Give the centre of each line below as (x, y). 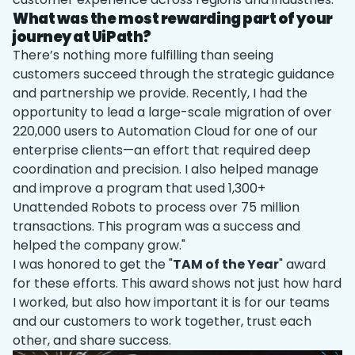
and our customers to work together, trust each (162, 321)
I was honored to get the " (93, 264)
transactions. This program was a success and (157, 226)
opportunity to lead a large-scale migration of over (172, 112)
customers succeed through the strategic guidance (174, 74)
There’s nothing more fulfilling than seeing (143, 55)
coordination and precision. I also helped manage (166, 169)
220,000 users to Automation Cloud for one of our (165, 131)
